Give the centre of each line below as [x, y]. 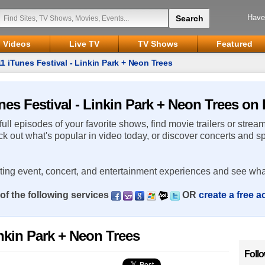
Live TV [84, 44]
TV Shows [158, 44]
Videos [17, 44]
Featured [235, 44]
